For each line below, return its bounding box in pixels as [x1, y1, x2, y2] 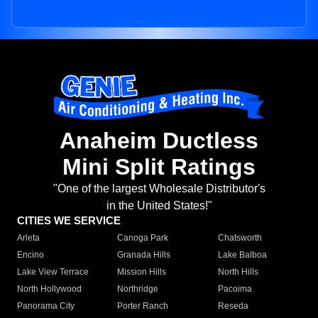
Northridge [117, 284, 159, 295]
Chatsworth [217, 233, 262, 243]
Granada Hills [117, 250, 171, 261]
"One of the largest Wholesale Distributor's [53, 182, 265, 195]
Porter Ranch [117, 301, 169, 312]
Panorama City [17, 301, 75, 312]
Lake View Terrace [17, 267, 89, 278]
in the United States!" [106, 199, 212, 212]
